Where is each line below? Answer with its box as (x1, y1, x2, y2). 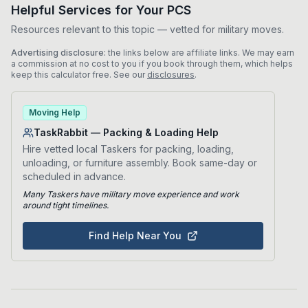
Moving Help (29, 107, 80, 118)
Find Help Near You (88, 230, 181, 241)
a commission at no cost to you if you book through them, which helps (11, 58, 293, 69)
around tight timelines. (23, 200, 109, 210)
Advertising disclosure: (11, 47, 106, 58)
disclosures (147, 69, 195, 80)
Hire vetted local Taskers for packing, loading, (23, 143, 234, 155)
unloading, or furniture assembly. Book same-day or (23, 157, 257, 168)
